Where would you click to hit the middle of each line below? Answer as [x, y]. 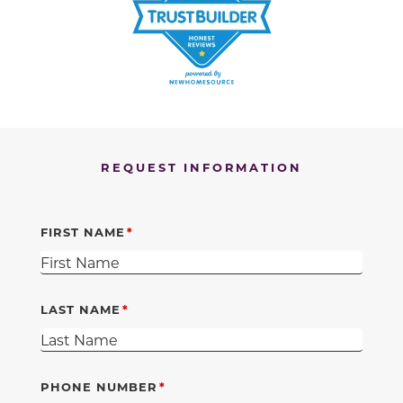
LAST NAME [81, 309]
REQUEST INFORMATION [201, 167]
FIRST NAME [83, 232]
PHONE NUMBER [99, 387]
